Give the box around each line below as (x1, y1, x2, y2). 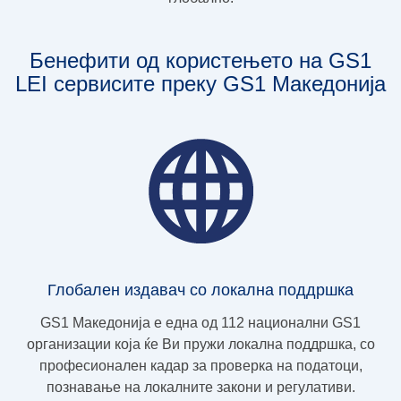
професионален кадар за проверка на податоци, (38, 357, 363, 373)
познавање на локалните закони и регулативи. (46, 379, 355, 395)
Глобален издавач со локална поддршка (47, 280, 354, 299)
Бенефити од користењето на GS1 (30, 47, 371, 73)
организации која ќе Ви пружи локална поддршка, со (26, 336, 375, 352)
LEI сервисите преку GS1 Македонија (15, 71, 386, 96)
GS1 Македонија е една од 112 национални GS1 (40, 314, 361, 330)
